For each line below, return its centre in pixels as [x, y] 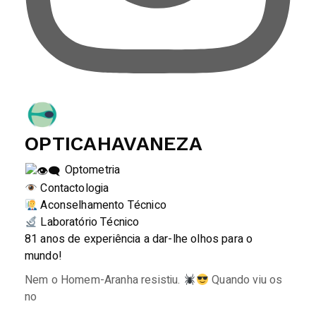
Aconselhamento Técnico [102, 205]
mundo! [43, 256]
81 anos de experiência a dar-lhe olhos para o [139, 239]
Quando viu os [246, 280]
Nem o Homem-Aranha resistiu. [104, 280]
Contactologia [73, 188]
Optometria [91, 170]
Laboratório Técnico [89, 222]
